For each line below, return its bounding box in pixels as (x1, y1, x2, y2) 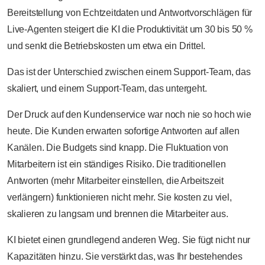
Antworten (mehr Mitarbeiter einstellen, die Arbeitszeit (7, 175, 224, 186)
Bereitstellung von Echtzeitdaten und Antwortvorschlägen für (7, 7, 253, 18)
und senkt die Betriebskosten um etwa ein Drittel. (7, 40, 206, 51)
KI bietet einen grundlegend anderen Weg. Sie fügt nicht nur (7, 234, 251, 245)
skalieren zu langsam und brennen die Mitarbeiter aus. (7, 208, 228, 219)
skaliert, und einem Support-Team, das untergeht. (7, 83, 207, 93)
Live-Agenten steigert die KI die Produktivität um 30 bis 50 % (7, 24, 253, 34)
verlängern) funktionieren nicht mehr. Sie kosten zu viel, (7, 192, 232, 202)
